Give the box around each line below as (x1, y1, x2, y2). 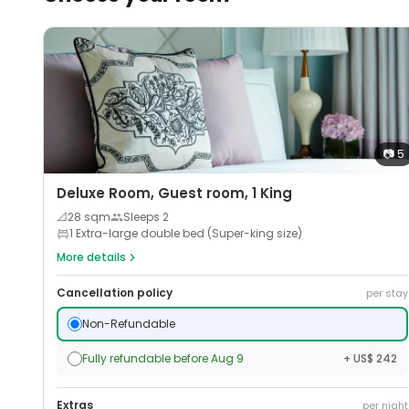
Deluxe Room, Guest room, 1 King (57, 184, 293, 204)
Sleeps (123, 209, 163, 225)
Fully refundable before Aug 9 (82, 351, 245, 367)
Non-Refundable (82, 316, 176, 332)
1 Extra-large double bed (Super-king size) (69, 225, 303, 242)
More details (57, 249, 127, 266)
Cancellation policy (57, 285, 173, 301)
